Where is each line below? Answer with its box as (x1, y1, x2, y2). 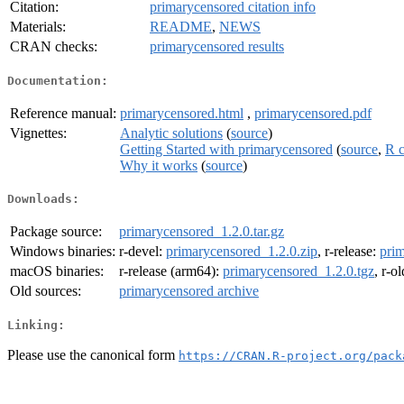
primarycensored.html (120, 105, 243, 121)
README (150, 19, 212, 35)
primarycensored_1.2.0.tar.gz (119, 224, 284, 240)
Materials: (10, 19, 66, 35)
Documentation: (7, 73, 108, 87)
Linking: (7, 317, 65, 332)
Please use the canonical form (7, 346, 179, 363)
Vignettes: (10, 124, 67, 141)
